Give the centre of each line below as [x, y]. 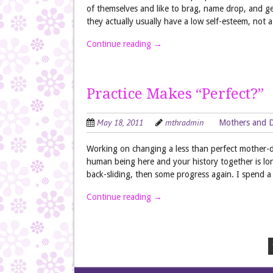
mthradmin [184, 122]
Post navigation [126, 245]
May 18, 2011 [120, 122]
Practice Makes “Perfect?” [175, 94]
